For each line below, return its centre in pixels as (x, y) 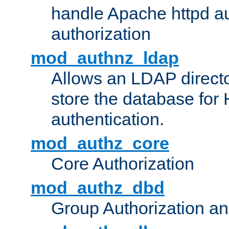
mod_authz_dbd (98, 188)
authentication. (108, 119)
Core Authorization (123, 164)
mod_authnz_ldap (105, 58)
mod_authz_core (100, 143)
